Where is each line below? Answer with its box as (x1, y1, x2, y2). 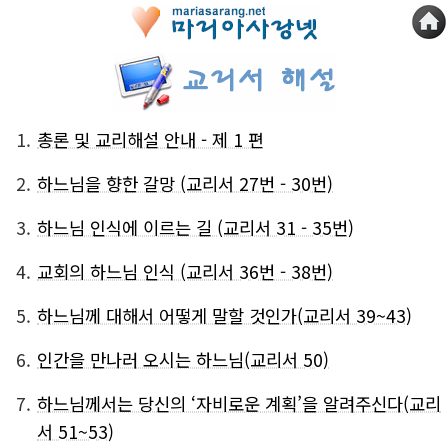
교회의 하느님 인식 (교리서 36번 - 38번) (37, 259, 333, 284)
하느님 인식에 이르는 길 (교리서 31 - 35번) (37, 215, 354, 240)
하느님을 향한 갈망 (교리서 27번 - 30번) (37, 171, 333, 196)
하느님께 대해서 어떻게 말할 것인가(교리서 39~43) (37, 303, 412, 328)
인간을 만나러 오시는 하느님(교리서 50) (37, 347, 329, 372)
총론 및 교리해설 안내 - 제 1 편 (37, 127, 264, 152)
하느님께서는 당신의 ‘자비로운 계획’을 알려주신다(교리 (37, 391, 441, 416)
